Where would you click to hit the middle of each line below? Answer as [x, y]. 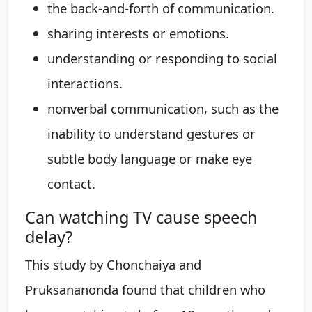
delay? [49, 237]
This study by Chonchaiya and [113, 264]
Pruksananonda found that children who [145, 289]
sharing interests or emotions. [138, 33]
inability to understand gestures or [151, 133]
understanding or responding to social [162, 58]
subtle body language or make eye [150, 158]
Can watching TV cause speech [141, 217]
